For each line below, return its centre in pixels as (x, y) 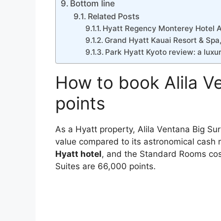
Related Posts (113, 17)
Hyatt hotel (78, 154)
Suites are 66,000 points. (106, 166)
